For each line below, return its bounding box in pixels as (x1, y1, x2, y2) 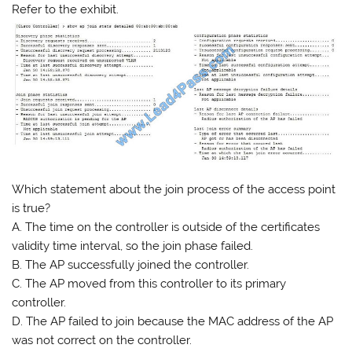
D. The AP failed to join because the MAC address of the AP (12, 313, 334, 328)
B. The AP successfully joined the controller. (12, 257, 250, 272)
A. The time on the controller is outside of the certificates (12, 219, 321, 234)
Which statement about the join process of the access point (12, 181, 336, 196)
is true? (12, 200, 51, 215)
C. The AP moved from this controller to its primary (12, 276, 287, 291)
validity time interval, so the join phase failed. (12, 238, 254, 253)
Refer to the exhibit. (12, 2, 119, 16)
